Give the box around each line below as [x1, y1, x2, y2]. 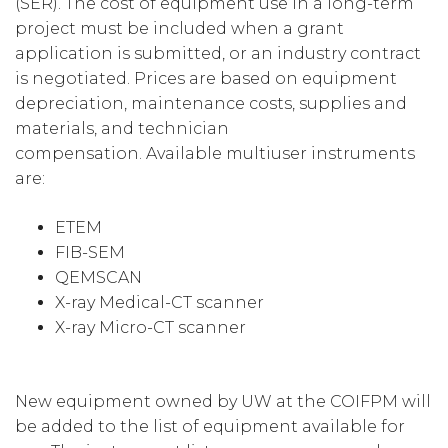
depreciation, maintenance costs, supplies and [15, 94, 407, 114]
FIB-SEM [55, 243, 125, 263]
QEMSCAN [55, 268, 142, 288]
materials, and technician [15, 119, 229, 139]
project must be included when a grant [15, 19, 344, 39]
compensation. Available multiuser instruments [15, 144, 415, 164]
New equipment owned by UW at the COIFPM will [15, 392, 431, 412]
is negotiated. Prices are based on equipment [15, 69, 397, 89]
